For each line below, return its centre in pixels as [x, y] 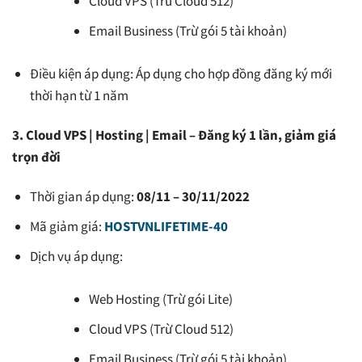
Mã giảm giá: [67, 227]
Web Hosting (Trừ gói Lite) [161, 299]
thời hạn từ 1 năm [80, 95]
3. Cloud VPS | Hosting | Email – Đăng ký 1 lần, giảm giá [174, 135]
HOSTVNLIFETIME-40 [166, 227]
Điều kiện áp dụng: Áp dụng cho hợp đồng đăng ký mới [181, 73]
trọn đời [36, 156]
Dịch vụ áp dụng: [77, 257]
